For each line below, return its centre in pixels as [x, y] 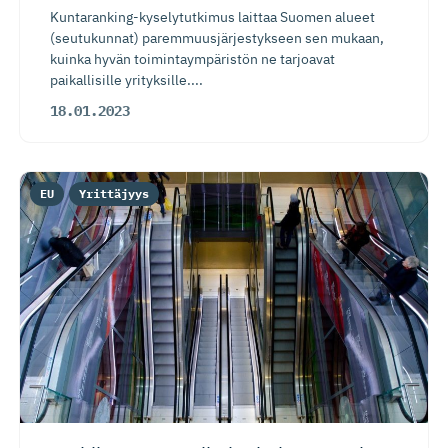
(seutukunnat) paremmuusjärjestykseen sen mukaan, [217, 38]
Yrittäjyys [114, 193]
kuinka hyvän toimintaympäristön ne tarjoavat [192, 59]
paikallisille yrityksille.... [126, 80]
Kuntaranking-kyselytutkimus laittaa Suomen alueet [212, 17]
